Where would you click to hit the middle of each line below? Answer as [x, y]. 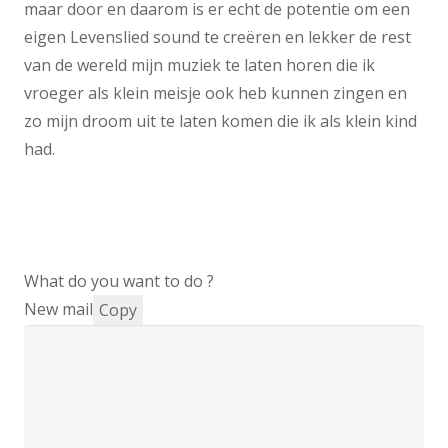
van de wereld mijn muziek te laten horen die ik [199, 65]
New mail [58, 309]
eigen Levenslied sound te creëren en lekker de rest [217, 37]
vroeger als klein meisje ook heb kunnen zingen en [215, 93]
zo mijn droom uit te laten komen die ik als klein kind [220, 121]
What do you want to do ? [119, 281]
